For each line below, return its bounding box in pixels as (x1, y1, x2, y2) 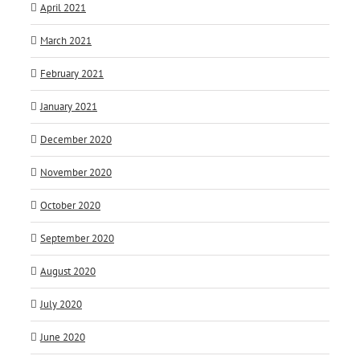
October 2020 (40, 198, 100, 213)
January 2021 (40, 100, 97, 114)
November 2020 (40, 166, 112, 180)
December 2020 (40, 133, 112, 147)
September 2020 (40, 231, 114, 246)
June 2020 (40, 330, 85, 345)
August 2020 (40, 264, 96, 279)
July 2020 (40, 297, 82, 312)
